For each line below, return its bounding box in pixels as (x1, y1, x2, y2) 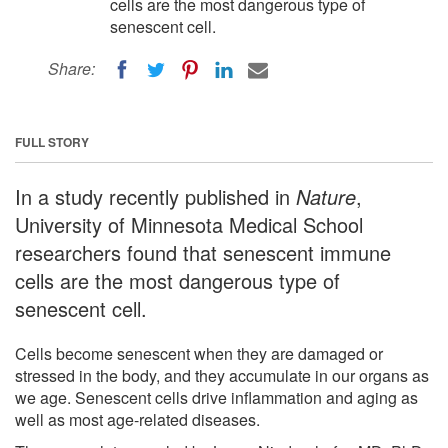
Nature (296, 181, 356, 211)
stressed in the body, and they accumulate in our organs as (15, 363, 429, 387)
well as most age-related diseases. (15, 407, 260, 431)
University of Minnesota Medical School (15, 209, 363, 239)
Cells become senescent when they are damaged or (15, 341, 383, 365)
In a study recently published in (15, 181, 296, 211)
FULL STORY (15, 132, 89, 151)
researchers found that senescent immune (15, 237, 391, 267)
